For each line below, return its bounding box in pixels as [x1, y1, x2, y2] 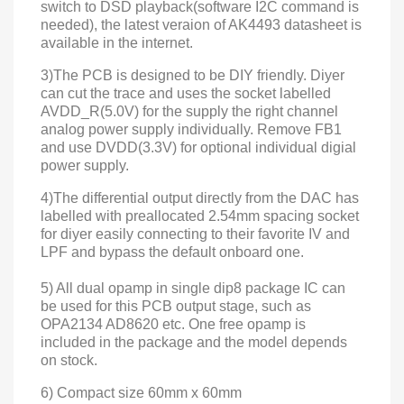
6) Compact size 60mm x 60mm [41, 385, 242, 400]
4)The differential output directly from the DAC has [41, 190, 359, 206]
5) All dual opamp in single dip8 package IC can [41, 280, 345, 296]
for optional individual [180, 140, 321, 155]
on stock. [41, 353, 97, 368]
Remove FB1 [253, 122, 342, 137]
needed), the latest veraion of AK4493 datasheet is [41, 17, 362, 32]
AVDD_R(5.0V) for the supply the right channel [41, 104, 338, 119]
